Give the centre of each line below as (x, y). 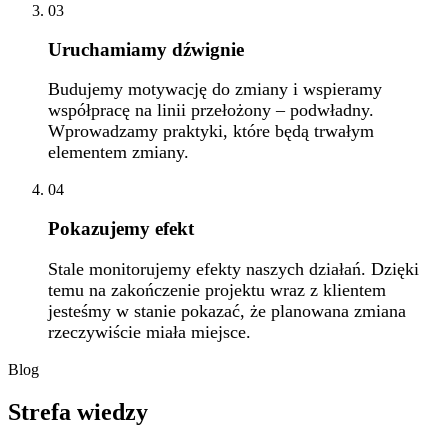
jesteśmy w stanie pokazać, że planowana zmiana (227, 310)
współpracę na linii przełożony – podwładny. (211, 110)
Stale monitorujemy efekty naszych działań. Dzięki (233, 268)
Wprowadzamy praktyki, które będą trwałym (211, 131)
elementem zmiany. (118, 152)
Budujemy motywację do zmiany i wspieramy (215, 89)
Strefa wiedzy (78, 411)
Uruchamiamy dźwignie (146, 49)
